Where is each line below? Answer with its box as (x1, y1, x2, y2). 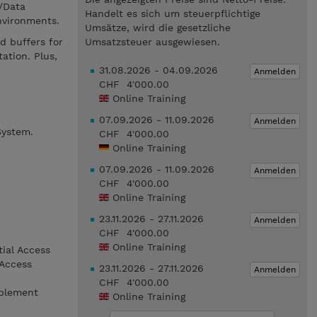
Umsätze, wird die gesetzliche (84, 22, 231, 33)
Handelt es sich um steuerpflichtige (84, 8, 260, 19)
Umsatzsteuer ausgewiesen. (84, 36, 220, 47)
